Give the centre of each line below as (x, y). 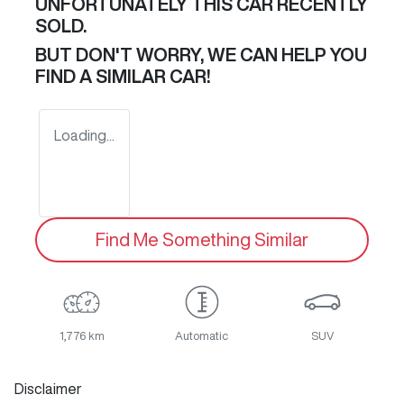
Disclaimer (48, 389)
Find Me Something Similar (202, 240)
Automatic (202, 336)
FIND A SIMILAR (102, 77)
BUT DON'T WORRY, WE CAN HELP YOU (201, 55)
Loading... (84, 136)
